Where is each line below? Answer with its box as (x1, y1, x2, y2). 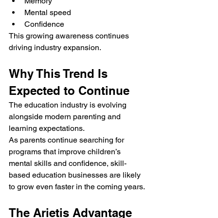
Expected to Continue (9, 84, 129, 98)
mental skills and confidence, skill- (9, 159, 127, 168)
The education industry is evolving (9, 100, 128, 110)
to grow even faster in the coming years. (9, 182, 145, 192)
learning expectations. (9, 124, 85, 133)
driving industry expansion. (9, 43, 101, 53)
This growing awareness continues (9, 31, 131, 41)
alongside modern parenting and (9, 112, 123, 122)
